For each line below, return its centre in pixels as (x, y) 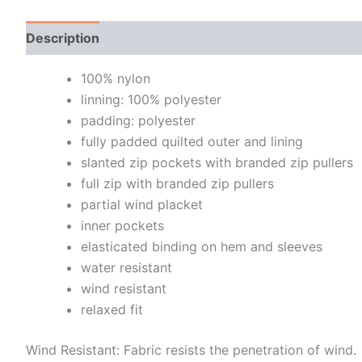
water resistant (126, 267)
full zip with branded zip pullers (177, 183)
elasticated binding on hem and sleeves (202, 246)
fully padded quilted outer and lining (192, 141)
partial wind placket (142, 204)
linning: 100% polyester (151, 99)
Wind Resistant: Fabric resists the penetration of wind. (191, 349)
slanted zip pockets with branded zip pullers (217, 162)
